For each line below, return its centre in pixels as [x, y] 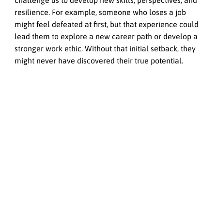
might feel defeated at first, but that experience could [107, 24]
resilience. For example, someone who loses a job [100, 12]
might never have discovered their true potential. [99, 61]
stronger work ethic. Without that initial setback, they [105, 49]
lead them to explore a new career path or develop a [106, 37]
